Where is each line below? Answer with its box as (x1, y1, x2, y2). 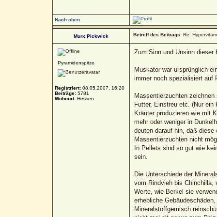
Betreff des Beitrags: (133, 31, 182, 37)
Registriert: (54, 85, 81, 91)
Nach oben (54, 16, 80, 22)
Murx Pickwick (73, 33, 108, 39)
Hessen (75, 95, 94, 101)
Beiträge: (54, 90, 76, 96)
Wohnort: (54, 95, 76, 101)
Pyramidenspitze (57, 60, 94, 65)
